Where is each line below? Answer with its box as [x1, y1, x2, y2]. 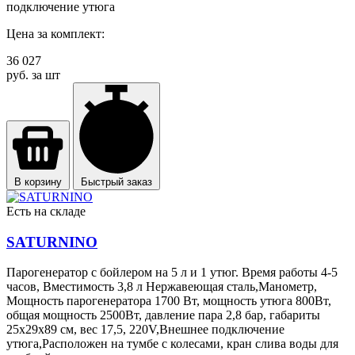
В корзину [14, 176, 62, 189]
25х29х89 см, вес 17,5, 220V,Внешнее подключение [6, 323, 284, 337]
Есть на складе [6, 204, 86, 219]
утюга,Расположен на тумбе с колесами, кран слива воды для [6, 337, 338, 351]
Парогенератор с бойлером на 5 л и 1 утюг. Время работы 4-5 [6, 265, 338, 280]
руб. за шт [6, 67, 60, 82]
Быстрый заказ [81, 176, 152, 189]
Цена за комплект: [6, 26, 105, 40]
